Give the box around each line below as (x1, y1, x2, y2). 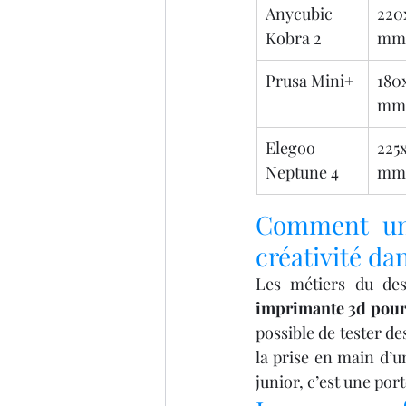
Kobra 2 (266, 27, 322, 50)
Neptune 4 (266, 161, 339, 184)
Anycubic (266, 3, 333, 25)
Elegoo (266, 137, 315, 159)
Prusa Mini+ (266, 70, 354, 92)
